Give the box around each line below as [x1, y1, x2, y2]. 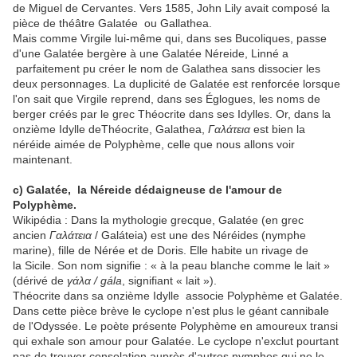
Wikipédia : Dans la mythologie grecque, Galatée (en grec [13, 214, 304, 227]
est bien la [250, 123, 305, 136]
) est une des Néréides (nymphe [143, 229, 306, 242]
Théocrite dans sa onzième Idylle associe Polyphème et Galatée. [13, 289, 343, 303]
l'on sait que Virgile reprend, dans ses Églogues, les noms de [13, 92, 320, 106]
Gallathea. [160, 17, 215, 30]
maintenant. [13, 153, 73, 167]
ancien [13, 229, 46, 242]
